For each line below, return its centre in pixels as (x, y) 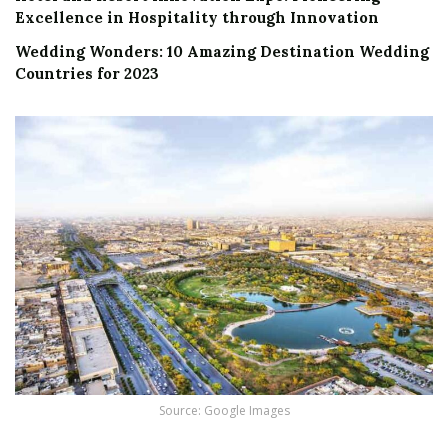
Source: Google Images (224, 410)
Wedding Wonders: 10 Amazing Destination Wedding (222, 52)
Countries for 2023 (87, 74)
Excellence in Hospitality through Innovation (197, 18)
